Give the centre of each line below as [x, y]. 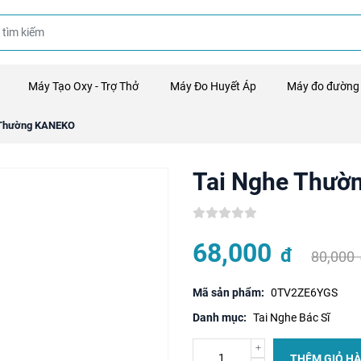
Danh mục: [220, 317]
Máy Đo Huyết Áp [213, 86]
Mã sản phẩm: [228, 293]
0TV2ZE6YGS [304, 293]
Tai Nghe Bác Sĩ [291, 317]
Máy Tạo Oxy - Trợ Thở [84, 86]
